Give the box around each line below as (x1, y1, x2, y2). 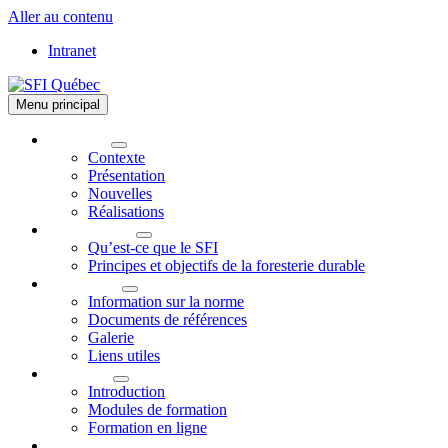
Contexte (88, 149, 145, 166)
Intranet (48, 42, 96, 59)
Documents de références (88, 311, 247, 328)
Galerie (88, 329, 134, 346)
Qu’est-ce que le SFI (88, 239, 218, 256)
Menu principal (16, 97, 100, 112)
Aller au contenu (8, 8, 113, 25)
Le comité (48, 131, 111, 148)
